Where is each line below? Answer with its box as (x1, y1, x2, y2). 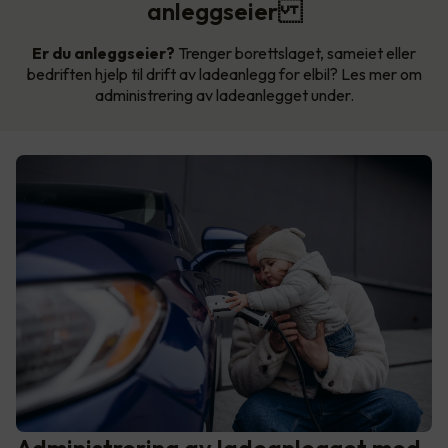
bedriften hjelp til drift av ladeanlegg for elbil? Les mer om (26, 63, 422, 84)
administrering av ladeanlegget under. (94, 84, 354, 105)
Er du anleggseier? (32, 42, 175, 63)
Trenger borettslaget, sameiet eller (175, 42, 416, 63)
